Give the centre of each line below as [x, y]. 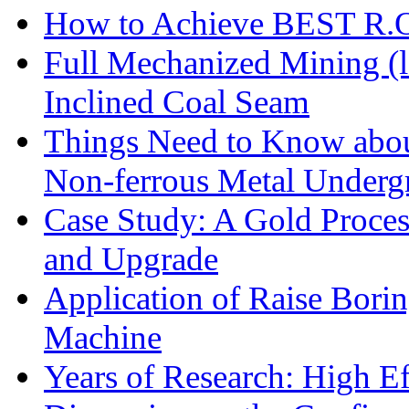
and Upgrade [131, 259]
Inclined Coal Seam [177, 102]
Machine [103, 337]
